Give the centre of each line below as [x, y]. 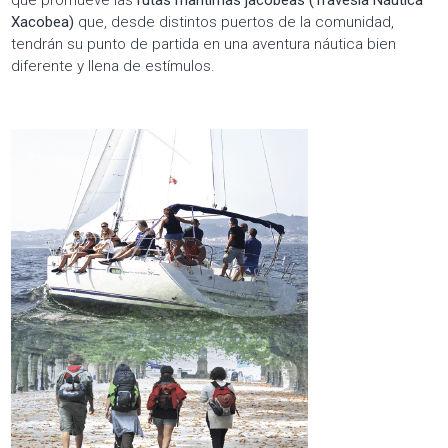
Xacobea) [43, 21]
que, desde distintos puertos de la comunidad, [234, 21]
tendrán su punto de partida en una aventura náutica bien [204, 43]
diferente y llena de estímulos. [113, 65]
